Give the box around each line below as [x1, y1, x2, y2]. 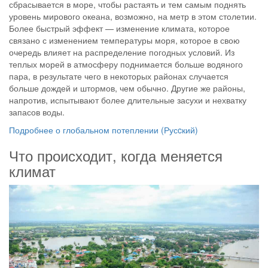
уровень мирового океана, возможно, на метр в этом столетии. [9, 10, 257, 23]
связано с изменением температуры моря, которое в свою [9, 34, 240, 47]
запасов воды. [9, 106, 65, 118]
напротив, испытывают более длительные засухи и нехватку [9, 94, 246, 106]
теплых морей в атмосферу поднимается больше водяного [9, 58, 243, 71]
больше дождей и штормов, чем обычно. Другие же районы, [9, 82, 245, 95]
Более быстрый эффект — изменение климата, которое [9, 22, 230, 35]
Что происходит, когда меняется [9, 145, 223, 166]
